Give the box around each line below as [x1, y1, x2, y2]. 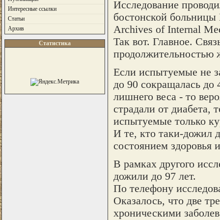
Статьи [7, 15, 25, 22]
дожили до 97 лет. [113, 170, 196, 182]
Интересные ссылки [7, 5, 56, 12]
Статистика [38, 40, 71, 47]
